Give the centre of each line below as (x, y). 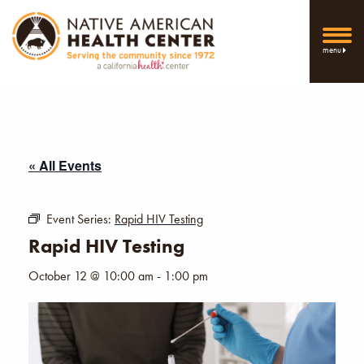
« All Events (65, 165)
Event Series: (80, 219)
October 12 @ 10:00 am (91, 275)
